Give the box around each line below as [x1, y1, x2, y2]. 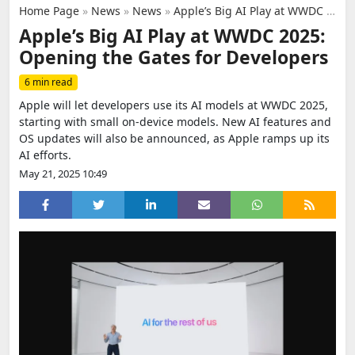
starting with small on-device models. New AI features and [19, 114, 331, 129]
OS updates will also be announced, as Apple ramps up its [19, 131, 330, 146]
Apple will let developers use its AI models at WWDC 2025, [19, 97, 328, 113]
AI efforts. [19, 147, 71, 162]
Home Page [19, 3, 79, 18]
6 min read [25, 75, 72, 89]
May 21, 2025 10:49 [19, 166, 107, 181]
